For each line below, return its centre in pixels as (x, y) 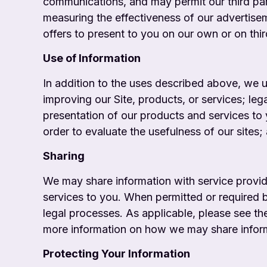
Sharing (64, 156)
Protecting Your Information (117, 253)
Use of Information (92, 58)
